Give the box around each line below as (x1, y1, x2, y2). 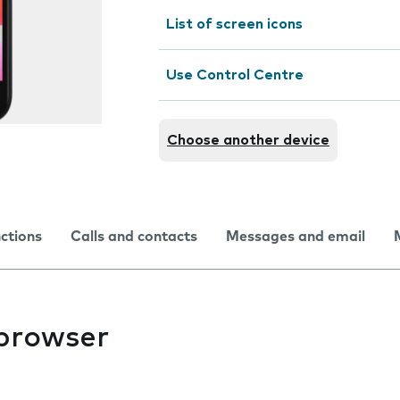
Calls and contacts (71, 229, 197, 244)
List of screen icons (166, 17, 303, 31)
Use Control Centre (166, 68, 304, 82)
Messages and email (226, 229, 365, 244)
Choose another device (167, 133, 329, 147)
